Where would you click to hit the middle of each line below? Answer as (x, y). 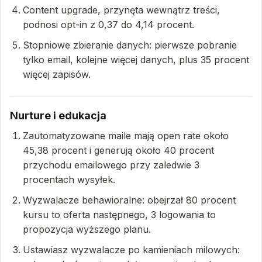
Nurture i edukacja (58, 116)
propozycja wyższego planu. (87, 229)
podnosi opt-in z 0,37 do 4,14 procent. (108, 25)
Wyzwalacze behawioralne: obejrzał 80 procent (129, 200)
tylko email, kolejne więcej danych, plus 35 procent (136, 60)
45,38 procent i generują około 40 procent (118, 150)
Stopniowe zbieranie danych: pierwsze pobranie (130, 45)
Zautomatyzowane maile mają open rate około (126, 136)
